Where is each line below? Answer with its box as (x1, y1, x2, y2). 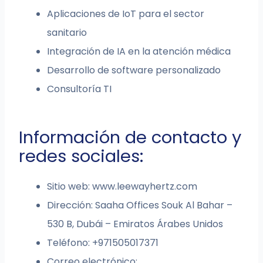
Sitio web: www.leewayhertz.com (47, 180, 198, 194)
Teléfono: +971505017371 (47, 236, 159, 250)
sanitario (47, 26, 87, 40)
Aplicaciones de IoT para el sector (47, 7, 205, 21)
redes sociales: (19, 144, 144, 168)
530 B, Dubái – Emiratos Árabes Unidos (47, 217, 224, 231)
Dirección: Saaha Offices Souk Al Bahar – (47, 198, 233, 213)
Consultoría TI (47, 82, 112, 96)
